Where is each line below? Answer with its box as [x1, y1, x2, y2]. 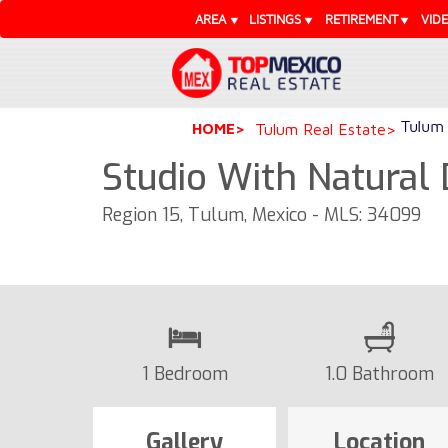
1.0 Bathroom [325, 361, 434, 386]
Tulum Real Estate [255, 119, 386, 138]
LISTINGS [249, 11, 302, 27]
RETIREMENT [324, 11, 398, 27]
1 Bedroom [141, 361, 228, 386]
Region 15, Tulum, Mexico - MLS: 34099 [102, 202, 421, 227]
